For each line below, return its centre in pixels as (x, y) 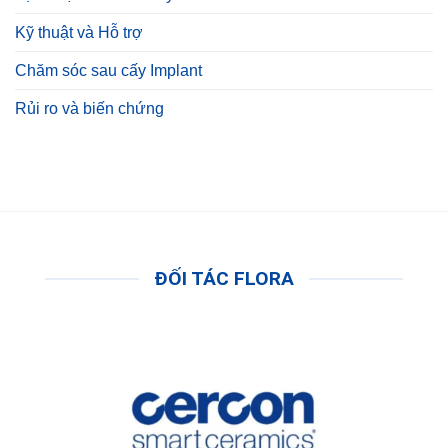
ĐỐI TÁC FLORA (224, 279)
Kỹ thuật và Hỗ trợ (79, 33)
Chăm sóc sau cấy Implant (108, 71)
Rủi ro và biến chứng (89, 109)
